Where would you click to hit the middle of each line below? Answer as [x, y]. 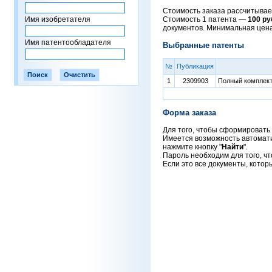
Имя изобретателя [58, 19]
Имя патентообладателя [68, 42]
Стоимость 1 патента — [205, 19]
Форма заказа [189, 113]
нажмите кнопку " [192, 147]
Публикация [195, 66]
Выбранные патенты [203, 45]
